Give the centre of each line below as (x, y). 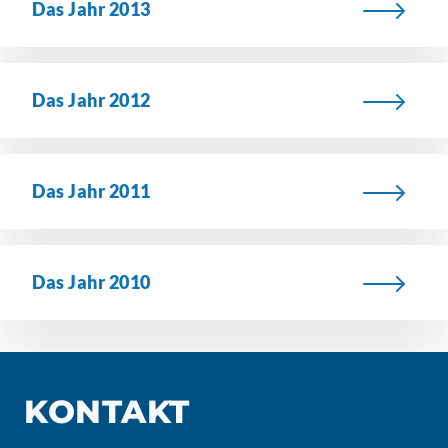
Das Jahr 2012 (91, 100)
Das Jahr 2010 (91, 282)
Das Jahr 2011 (91, 191)
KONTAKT (107, 411)
